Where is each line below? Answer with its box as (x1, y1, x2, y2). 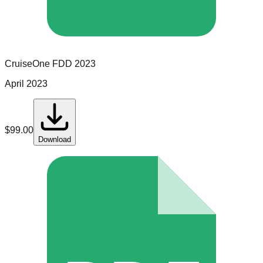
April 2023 (5, 79, 48, 89)
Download (38, 135, 71, 144)
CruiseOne (5, 59, 50, 69)
